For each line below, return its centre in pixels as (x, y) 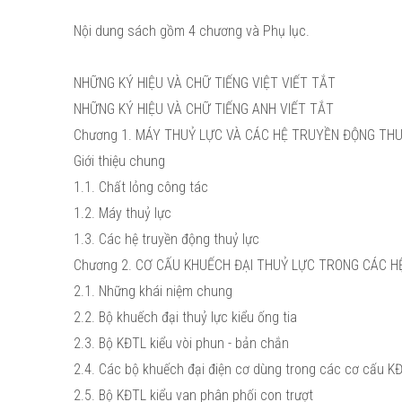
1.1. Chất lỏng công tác (143, 187)
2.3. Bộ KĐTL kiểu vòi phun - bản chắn (183, 343)
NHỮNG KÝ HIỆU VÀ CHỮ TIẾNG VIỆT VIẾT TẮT (205, 83)
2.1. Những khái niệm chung (155, 291)
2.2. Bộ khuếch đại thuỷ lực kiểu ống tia (185, 317)
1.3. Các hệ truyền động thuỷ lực (168, 239)
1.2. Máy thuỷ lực (124, 213)
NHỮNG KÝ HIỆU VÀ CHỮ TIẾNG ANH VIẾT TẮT (204, 109)
